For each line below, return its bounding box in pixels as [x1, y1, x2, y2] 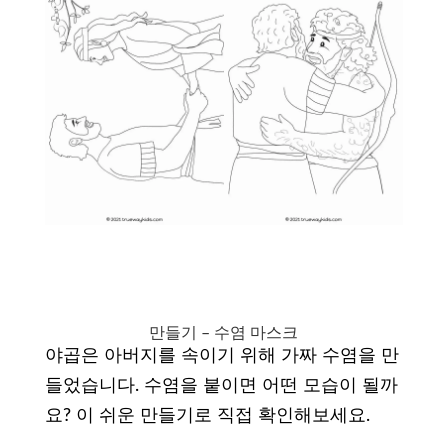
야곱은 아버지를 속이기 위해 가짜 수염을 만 [44, 346, 399, 365]
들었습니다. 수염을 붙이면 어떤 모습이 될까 [44, 376, 398, 395]
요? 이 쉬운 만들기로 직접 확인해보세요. [44, 406, 370, 425]
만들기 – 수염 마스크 [149, 324, 299, 341]
